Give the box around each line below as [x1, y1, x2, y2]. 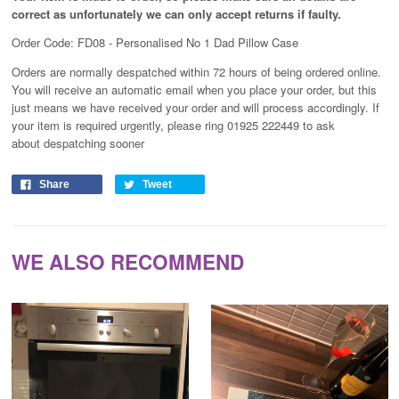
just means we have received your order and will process [11, 98, 307, 116]
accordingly [306, 98, 365, 116]
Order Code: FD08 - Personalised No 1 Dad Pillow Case [11, 34, 298, 52]
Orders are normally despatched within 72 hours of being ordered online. [11, 62, 381, 80]
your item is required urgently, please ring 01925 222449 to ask [11, 116, 335, 134]
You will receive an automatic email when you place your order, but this [11, 80, 377, 98]
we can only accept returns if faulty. [145, 4, 341, 22]
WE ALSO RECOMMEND [11, 247, 244, 276]
